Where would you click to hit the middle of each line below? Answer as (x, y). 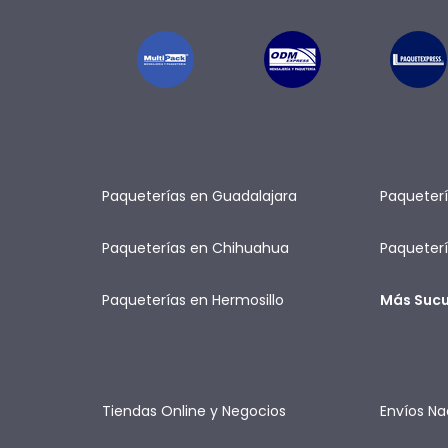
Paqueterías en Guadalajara (199, 196)
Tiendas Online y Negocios (194, 411)
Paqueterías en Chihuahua (195, 248)
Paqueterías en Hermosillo (193, 300)
